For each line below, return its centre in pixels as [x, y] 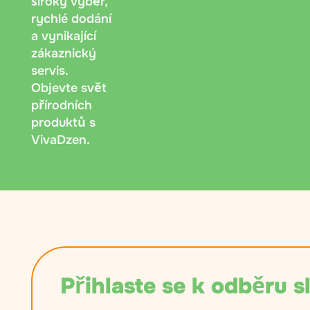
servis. [49, 70]
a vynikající [64, 36]
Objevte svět [69, 88]
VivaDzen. [61, 139]
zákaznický [64, 53]
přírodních [62, 105]
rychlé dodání [71, 18]
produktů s [63, 122]
